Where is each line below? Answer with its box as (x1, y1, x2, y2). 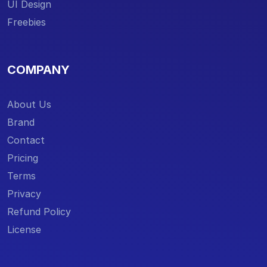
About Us (7, 98, 51, 110)
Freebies (7, 15, 46, 28)
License (7, 223, 41, 235)
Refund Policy (7, 205, 71, 218)
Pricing (7, 151, 38, 164)
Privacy (7, 187, 41, 200)
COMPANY (7, 62, 70, 77)
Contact (7, 133, 45, 146)
